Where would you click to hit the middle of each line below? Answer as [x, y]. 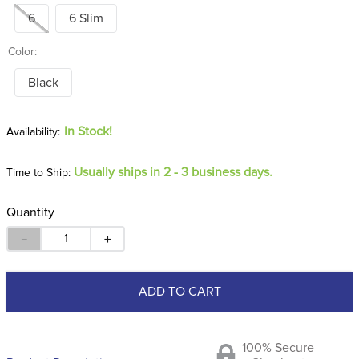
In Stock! [88, 131]
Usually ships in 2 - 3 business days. [173, 172]
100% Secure [278, 348]
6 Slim [86, 18]
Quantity [30, 212]
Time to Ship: [38, 173]
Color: [22, 52]
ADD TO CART [179, 292]
